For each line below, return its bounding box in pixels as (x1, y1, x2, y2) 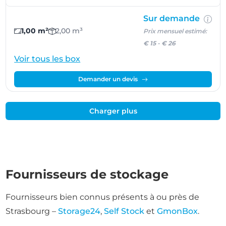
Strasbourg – (6, 206, 59, 216)
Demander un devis (78, 75, 138, 83)
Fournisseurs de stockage (6, 167, 169, 182)
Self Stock (104, 206, 145, 216)
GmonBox (157, 206, 198, 216)
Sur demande (143, 14, 202, 23)
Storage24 (58, 206, 101, 216)
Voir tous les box (14, 54, 81, 64)
